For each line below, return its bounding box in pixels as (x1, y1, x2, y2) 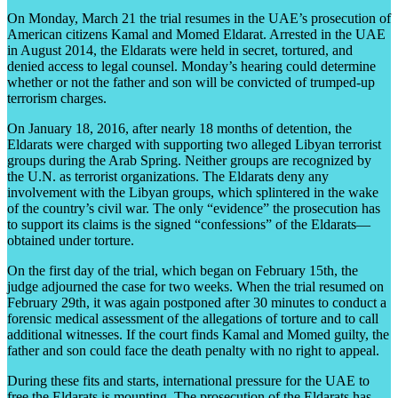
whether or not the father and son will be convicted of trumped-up (7, 74, 375, 90)
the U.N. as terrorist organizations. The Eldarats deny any (7, 168, 329, 184)
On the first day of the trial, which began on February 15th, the (7, 262, 358, 278)
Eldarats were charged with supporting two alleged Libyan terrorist (7, 136, 381, 152)
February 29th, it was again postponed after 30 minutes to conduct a (7, 294, 386, 310)
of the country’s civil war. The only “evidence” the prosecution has (7, 200, 380, 216)
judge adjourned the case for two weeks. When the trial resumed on (7, 278, 384, 294)
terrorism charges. (7, 90, 107, 106)
